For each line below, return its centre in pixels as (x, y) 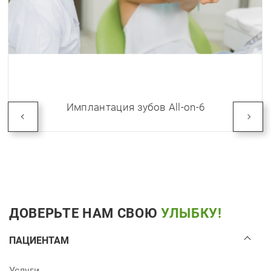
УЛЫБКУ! (191, 213)
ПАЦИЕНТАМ (39, 240)
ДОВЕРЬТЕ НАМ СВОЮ (85, 213)
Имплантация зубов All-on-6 (135, 107)
